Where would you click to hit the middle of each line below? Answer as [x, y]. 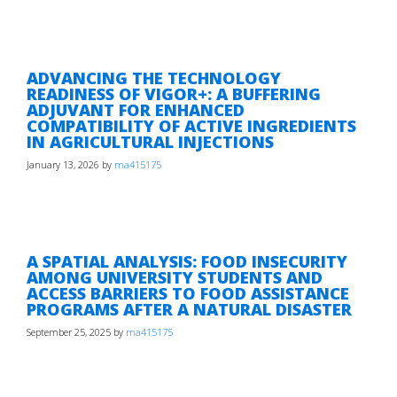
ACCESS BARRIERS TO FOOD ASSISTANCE [188, 293]
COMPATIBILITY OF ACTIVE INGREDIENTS [191, 126]
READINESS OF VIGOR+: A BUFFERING [174, 94]
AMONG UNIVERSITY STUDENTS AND [175, 277]
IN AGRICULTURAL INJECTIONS [150, 142]
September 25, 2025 [69, 333]
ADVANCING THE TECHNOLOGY [154, 78]
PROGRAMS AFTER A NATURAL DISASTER [189, 309]
